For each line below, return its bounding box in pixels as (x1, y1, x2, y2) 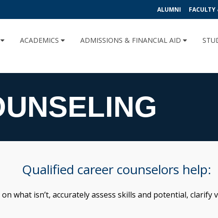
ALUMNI (157, 5, 181, 14)
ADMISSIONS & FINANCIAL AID (80, 36, 183, 45)
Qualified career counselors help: (21, 160, 211, 178)
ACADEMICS (20, 36, 61, 45)
